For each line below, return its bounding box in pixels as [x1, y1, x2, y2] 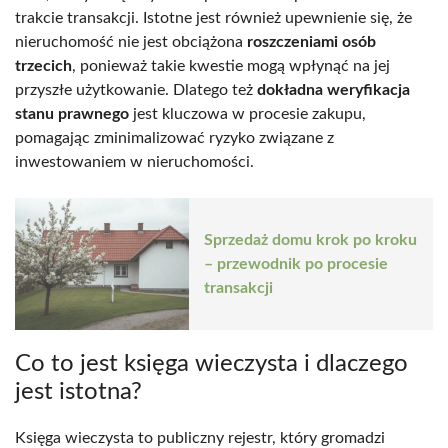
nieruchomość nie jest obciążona [15, 33, 247, 50]
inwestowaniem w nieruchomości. [15, 153, 254, 170]
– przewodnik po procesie [204, 256, 388, 273]
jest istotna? [15, 380, 142, 405]
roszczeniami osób [247, 33, 376, 50]
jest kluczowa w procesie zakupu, [129, 105, 366, 122]
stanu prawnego [15, 105, 129, 122]
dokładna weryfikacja [257, 81, 410, 98]
